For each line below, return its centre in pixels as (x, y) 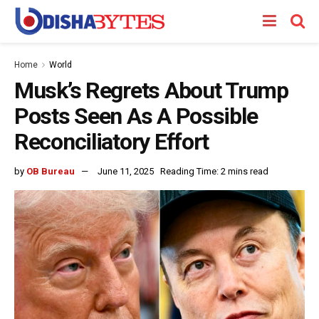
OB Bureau (51, 171)
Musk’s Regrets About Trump (151, 90)
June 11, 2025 (126, 171)
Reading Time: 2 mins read (214, 171)
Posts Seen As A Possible (136, 116)
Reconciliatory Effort (112, 142)
